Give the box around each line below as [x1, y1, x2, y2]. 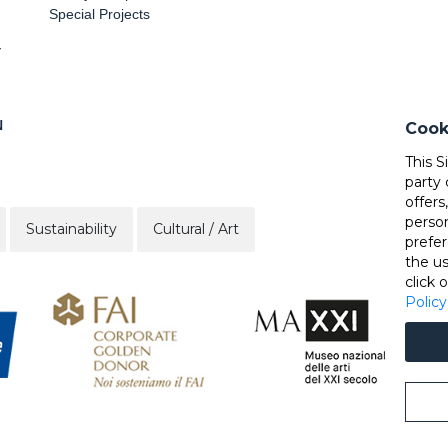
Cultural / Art [153, 219, 239, 238]
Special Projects [49, 5, 150, 22]
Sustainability [26, 219, 117, 238]
